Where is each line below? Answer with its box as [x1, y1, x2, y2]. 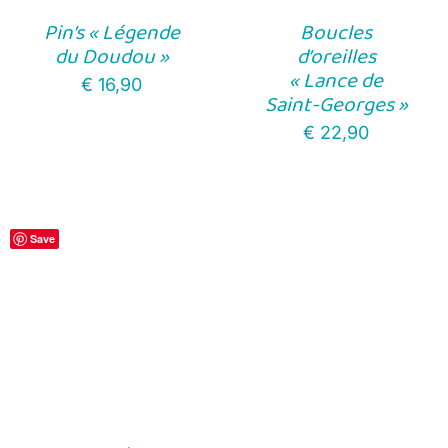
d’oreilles [296, 39, 376, 74]
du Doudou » [54, 39, 169, 74]
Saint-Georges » [264, 87, 408, 122]
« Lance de [289, 63, 384, 98]
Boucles [300, 15, 373, 50]
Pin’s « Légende [43, 15, 180, 50]
